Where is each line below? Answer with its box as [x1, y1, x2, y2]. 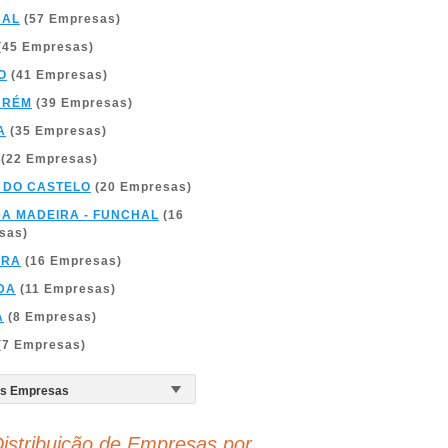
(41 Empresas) [7, 68, 108, 82]
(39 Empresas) [32, 96, 133, 110]
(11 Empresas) [16, 282, 116, 296]
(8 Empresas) [4, 310, 97, 324]
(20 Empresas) [91, 180, 192, 194]
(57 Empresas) [20, 12, 121, 26]
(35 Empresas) [6, 124, 107, 138]
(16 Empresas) [21, 254, 122, 268]
